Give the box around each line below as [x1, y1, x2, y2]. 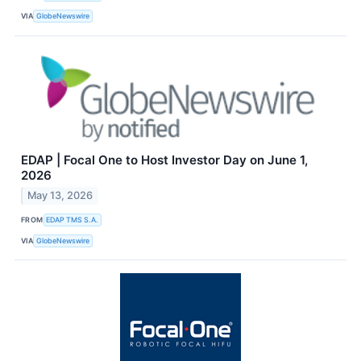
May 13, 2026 [27, 189, 93, 202]
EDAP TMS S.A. [46, 214, 99, 224]
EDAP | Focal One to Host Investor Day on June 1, [21, 151, 308, 168]
